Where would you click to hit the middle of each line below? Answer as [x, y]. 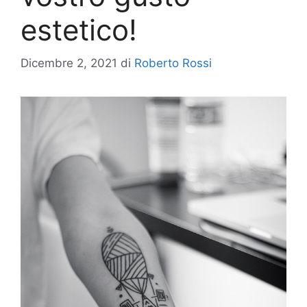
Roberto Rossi [173, 63]
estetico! [79, 29]
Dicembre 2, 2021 [69, 63]
